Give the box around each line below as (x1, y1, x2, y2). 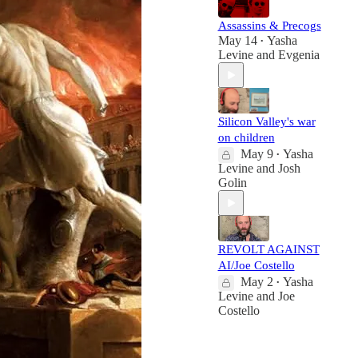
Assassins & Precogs (217, 19, 321, 32)
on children (217, 131, 275, 144)
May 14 (217, 34, 257, 47)
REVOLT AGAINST (217, 243, 320, 256)
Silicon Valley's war (217, 115, 316, 128)
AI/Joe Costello (217, 259, 295, 272)
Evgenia (277, 48, 320, 62)
